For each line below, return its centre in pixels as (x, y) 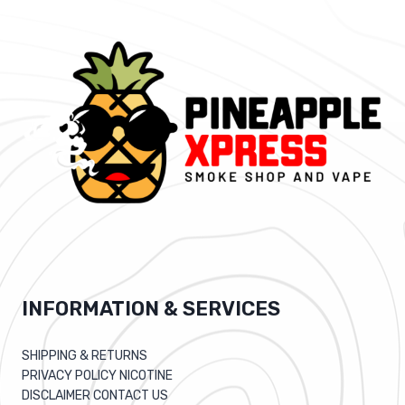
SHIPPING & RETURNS (85, 355)
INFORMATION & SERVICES (151, 308)
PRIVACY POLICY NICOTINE (97, 375)
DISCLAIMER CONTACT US (95, 395)
